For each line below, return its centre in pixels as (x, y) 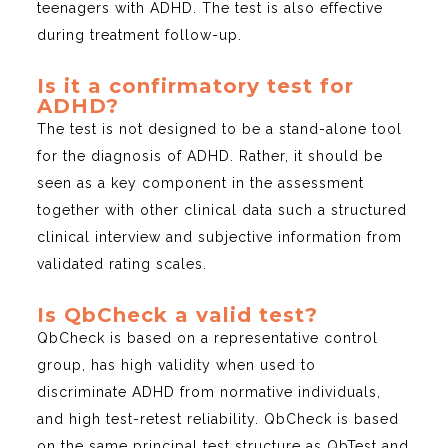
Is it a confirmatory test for (196, 86)
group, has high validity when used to (177, 365)
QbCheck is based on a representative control (208, 338)
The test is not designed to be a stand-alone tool (220, 129)
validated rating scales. (122, 264)
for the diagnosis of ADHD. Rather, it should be (210, 156)
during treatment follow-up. (140, 35)
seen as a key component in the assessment (201, 183)
